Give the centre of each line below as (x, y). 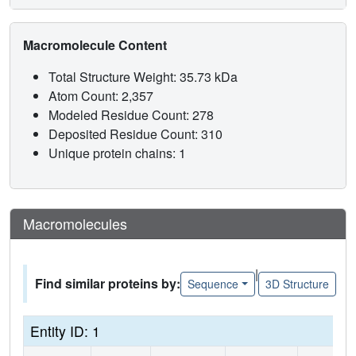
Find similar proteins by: (108, 284)
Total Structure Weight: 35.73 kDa (145, 77)
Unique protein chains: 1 (117, 153)
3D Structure (297, 283)
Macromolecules (75, 224)
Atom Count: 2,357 (103, 96)
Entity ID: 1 (65, 331)
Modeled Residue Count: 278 (133, 115)
